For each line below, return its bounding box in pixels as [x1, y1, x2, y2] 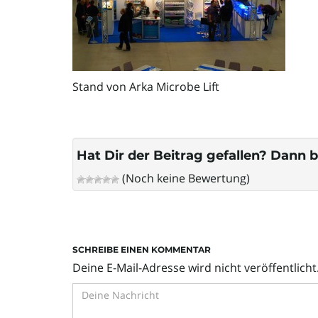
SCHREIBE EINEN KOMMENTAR [72, 244, 211, 255]
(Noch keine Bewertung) [119, 170, 250, 186]
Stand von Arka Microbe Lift [72, 79, 219, 94]
